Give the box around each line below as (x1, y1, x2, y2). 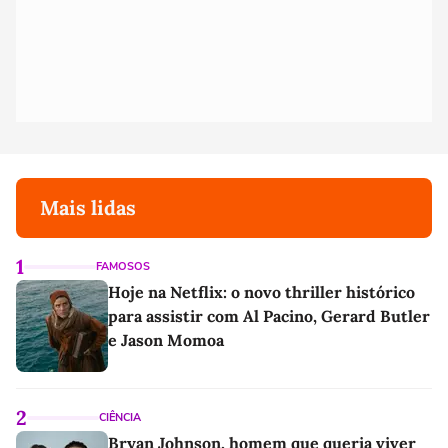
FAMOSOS (96, 259, 150, 275)
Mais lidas (40, 195, 136, 221)
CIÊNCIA (99, 410, 141, 426)
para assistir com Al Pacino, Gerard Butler (108, 306, 430, 327)
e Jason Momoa (108, 330, 224, 351)
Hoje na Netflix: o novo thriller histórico (108, 282, 415, 303)
